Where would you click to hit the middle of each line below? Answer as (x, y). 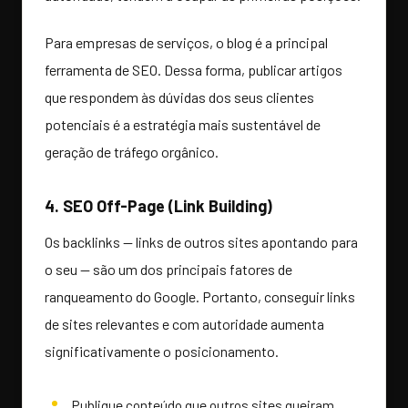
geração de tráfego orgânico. (132, 152)
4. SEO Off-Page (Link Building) (158, 206)
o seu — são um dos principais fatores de (168, 270)
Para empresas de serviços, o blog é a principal (186, 43)
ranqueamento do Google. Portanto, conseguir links (200, 297)
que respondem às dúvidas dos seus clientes (179, 97)
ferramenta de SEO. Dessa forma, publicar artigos (194, 70)
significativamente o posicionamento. (162, 352)
